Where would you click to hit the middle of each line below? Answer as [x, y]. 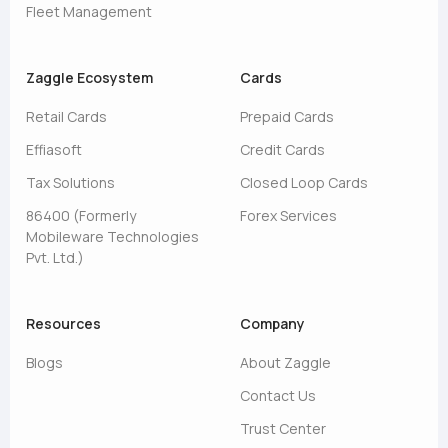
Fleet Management [89, 11]
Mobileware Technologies [112, 236]
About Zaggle [285, 362]
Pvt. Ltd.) [55, 257]
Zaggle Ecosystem [89, 77]
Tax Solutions [70, 182]
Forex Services [288, 215]
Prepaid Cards [287, 116]
